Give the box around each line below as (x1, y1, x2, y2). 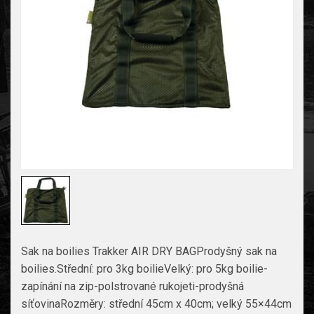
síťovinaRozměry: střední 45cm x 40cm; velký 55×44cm (21, 296, 292, 310)
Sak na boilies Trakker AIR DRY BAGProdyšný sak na (21, 244, 277, 258)
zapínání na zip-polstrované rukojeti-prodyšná (21, 279, 244, 293)
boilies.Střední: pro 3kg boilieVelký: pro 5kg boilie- (21, 261, 268, 275)
